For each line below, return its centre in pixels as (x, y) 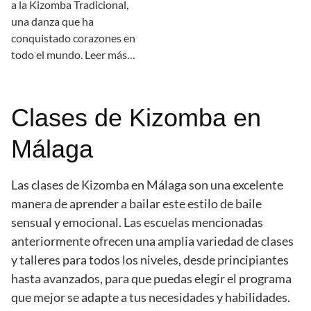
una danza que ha (52, 22)
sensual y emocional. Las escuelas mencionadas (137, 222)
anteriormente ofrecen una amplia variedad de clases (152, 241)
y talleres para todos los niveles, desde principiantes (150, 260)
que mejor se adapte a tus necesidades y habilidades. (151, 297)
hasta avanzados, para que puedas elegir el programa (151, 279)
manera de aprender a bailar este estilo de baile (136, 204)
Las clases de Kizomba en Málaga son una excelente (147, 185)
